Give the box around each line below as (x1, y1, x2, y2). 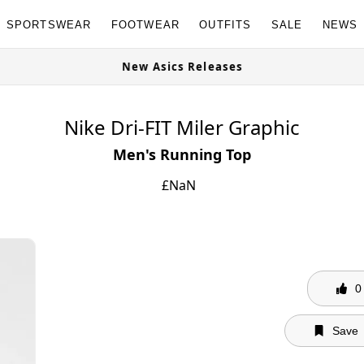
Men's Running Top (113, 145, 251, 164)
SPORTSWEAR (6, 18, 92, 31)
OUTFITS (199, 18, 252, 31)
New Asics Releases (136, 59, 258, 74)
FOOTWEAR (110, 18, 180, 31)
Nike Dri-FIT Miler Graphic (64, 114, 300, 141)
